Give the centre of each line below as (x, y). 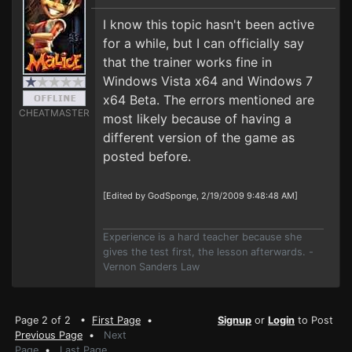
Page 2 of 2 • (53, 320)
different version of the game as (199, 137)
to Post (314, 320)
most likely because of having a (197, 119)
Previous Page (49, 335)
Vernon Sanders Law (151, 267)
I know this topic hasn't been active (209, 24)
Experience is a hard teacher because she (202, 237)
